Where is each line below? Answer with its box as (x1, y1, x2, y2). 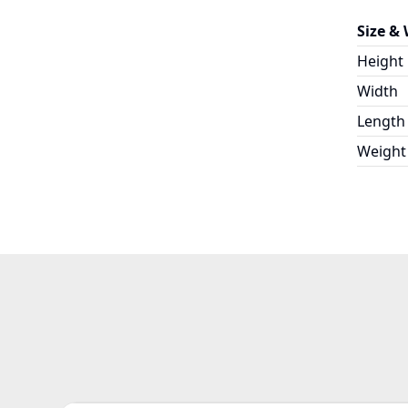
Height (357, 50, 403, 71)
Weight (357, 140, 406, 161)
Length (357, 110, 405, 131)
